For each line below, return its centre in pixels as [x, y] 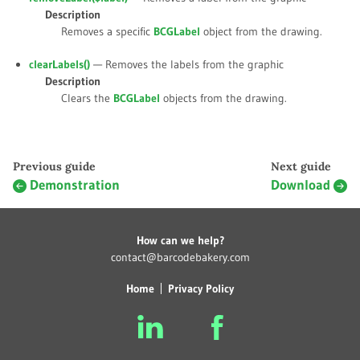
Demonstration [75, 185]
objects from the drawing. [223, 98]
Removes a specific [107, 32]
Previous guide [54, 167]
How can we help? [180, 241]
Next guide [301, 167]
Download [301, 185]
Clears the [87, 98]
